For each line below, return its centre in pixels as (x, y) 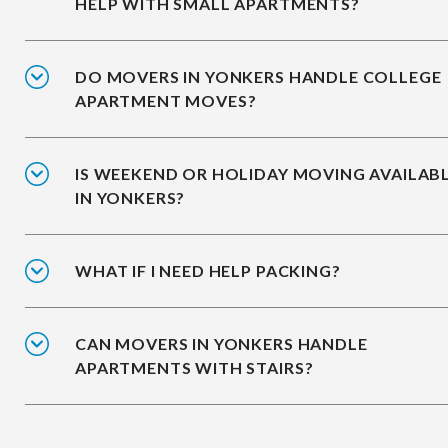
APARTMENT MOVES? (166, 101)
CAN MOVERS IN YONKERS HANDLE (221, 344)
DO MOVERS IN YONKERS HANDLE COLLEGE (258, 77)
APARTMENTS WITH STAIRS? (194, 368)
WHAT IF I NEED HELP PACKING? (208, 271)
